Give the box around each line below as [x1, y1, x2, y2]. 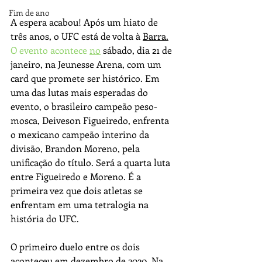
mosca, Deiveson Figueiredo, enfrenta [11, 113, 171, 126]
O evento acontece [11, 43, 89, 56]
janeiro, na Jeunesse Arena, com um [11, 57, 164, 70]
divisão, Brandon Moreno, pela [11, 142, 142, 154]
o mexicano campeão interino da [11, 127, 151, 140]
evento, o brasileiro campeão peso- [11, 99, 157, 112]
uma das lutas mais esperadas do [11, 85, 150, 98]
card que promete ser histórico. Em [11, 71, 162, 84]
